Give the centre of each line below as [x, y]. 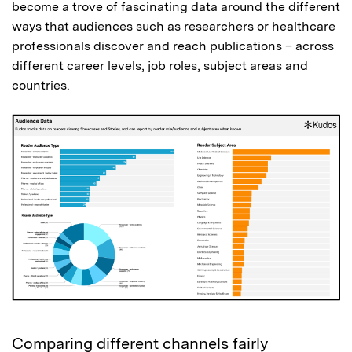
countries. [42, 85]
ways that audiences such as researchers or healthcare [174, 26]
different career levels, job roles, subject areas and [160, 66]
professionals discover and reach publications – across [173, 46]
